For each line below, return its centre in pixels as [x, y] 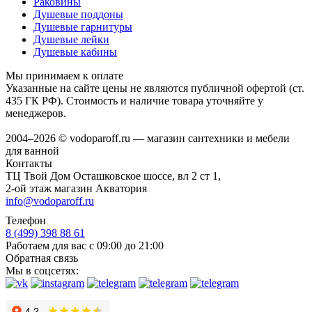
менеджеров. [36, 114]
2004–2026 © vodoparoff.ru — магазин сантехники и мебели [148, 139]
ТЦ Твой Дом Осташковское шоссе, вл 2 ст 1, [113, 176]
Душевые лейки [71, 40]
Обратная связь [42, 258]
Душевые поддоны [78, 15]
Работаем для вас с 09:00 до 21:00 [85, 246]
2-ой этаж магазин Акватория [76, 189]
